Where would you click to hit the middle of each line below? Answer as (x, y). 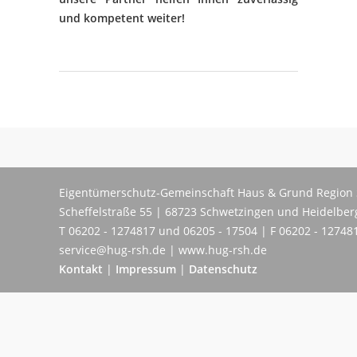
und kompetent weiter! (122, 18)
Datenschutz (223, 269)
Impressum (146, 269)
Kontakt (81, 269)
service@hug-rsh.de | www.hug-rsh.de (163, 250)
